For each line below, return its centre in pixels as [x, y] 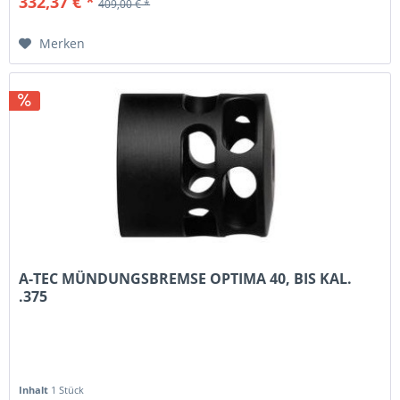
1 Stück [68, 389]
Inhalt [35, 389]
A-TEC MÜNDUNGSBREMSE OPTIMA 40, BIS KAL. [186, 278]
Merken [62, 44]
